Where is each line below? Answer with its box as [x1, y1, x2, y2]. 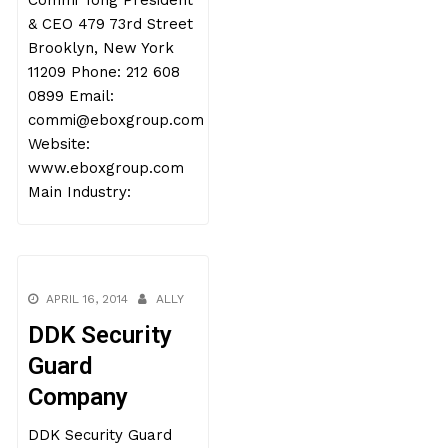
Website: [28, 135, 91, 153]
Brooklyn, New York [28, 39, 175, 57]
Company [28, 383, 129, 411]
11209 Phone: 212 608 [28, 63, 181, 81]
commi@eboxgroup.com [28, 111, 205, 129]
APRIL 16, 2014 [46, 292, 129, 306]
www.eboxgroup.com [28, 159, 185, 177]
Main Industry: [28, 183, 132, 201]
